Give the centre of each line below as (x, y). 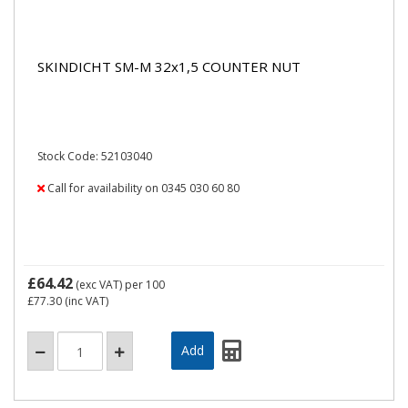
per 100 (145, 285)
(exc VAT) (99, 285)
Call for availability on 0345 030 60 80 (142, 188)
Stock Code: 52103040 (95, 156)
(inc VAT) (85, 301)
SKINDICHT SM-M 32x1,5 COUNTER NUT (169, 66)
